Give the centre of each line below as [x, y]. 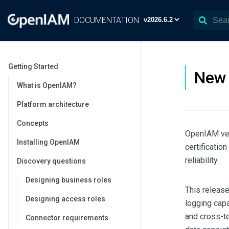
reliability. [202, 160]
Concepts [33, 123]
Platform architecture [53, 104]
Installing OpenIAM [48, 142]
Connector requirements [67, 218]
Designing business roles [68, 180]
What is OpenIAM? [47, 85]
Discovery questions [51, 161]
